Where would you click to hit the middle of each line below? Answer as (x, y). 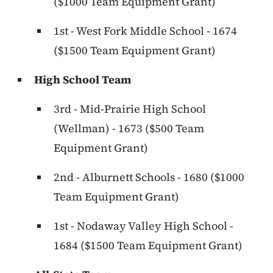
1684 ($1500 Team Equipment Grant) (148, 246)
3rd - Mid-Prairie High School (130, 109)
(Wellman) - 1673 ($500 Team (129, 129)
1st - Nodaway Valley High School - (144, 226)
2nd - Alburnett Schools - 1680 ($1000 (149, 177)
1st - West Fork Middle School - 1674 (145, 31)
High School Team (83, 80)
